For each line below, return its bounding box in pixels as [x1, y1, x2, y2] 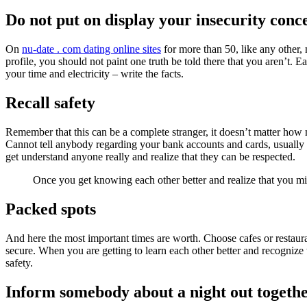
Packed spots [5, 200, 96, 219]
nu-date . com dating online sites [22, 43, 161, 56]
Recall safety [5, 94, 95, 112]
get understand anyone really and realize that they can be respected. [5, 151, 295, 163]
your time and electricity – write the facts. [5, 68, 184, 80]
